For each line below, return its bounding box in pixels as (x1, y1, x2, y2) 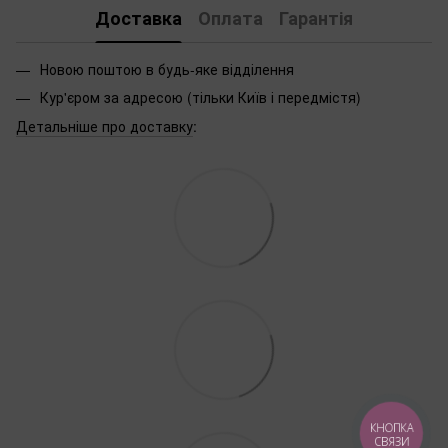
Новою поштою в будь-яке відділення (40, 58, 294, 79)
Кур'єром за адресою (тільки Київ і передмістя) (40, 87, 361, 108)
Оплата (198, 5, 263, 32)
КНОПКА (370, 419, 414, 436)
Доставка (95, 5, 182, 32)
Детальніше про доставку (16, 115, 193, 136)
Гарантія (279, 5, 353, 32)
